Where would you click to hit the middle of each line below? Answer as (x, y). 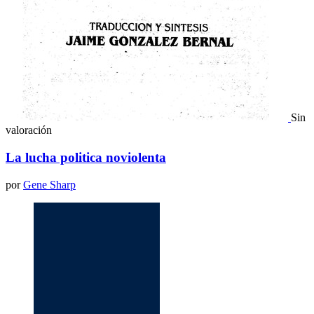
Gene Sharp (49, 184)
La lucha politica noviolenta (86, 158)
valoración (29, 130)
